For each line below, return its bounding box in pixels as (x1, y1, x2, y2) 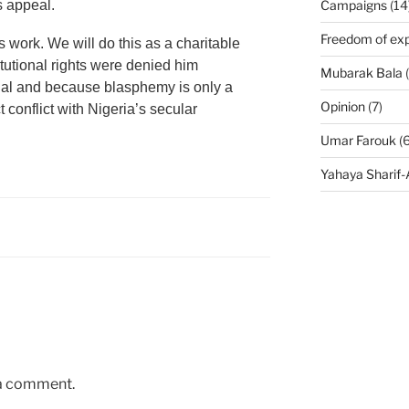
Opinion (320, 99, 365, 115)
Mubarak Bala (320, 65, 403, 81)
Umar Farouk (320, 132, 396, 149)
